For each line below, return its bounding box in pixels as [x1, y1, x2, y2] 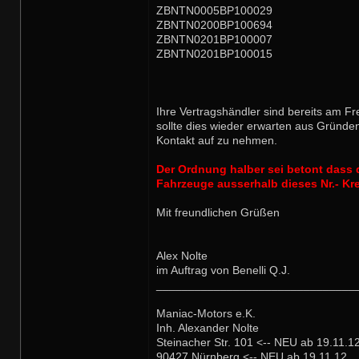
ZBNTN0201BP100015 [156, 48, 272, 60]
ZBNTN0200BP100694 [156, 19, 272, 31]
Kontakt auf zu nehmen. [156, 135, 277, 147]
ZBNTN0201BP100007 [156, 34, 272, 46]
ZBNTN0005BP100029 [156, 5, 272, 17]
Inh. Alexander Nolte [156, 322, 259, 334]
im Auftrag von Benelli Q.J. [156, 264, 290, 276]
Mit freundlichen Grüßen [156, 207, 280, 219]
